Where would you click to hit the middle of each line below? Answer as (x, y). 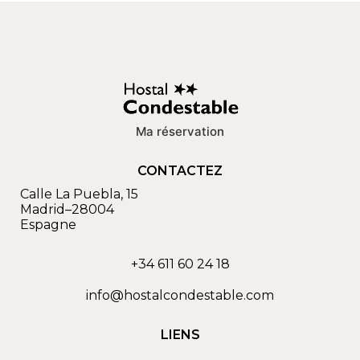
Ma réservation (180, 132)
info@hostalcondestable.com (180, 296)
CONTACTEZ (180, 171)
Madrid (43, 210)
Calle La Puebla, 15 (79, 194)
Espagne (48, 225)
